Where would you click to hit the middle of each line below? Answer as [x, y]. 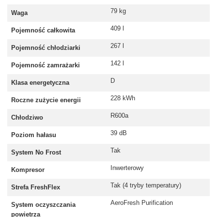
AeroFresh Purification [142, 203]
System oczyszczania [43, 205]
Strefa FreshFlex [36, 187]
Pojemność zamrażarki [46, 65]
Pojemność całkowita [43, 31]
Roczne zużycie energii [46, 100]
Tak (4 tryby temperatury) [146, 186]
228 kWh [123, 98]
